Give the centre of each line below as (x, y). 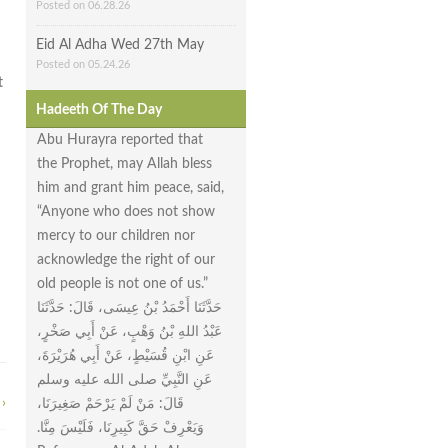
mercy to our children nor (116, 235)
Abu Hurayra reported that (120, 139)
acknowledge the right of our (126, 259)
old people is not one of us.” (122, 283)
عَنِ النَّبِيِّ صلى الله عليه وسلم (124, 379)
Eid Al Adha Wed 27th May (120, 45)
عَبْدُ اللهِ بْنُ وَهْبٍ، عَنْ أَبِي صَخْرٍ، (129, 331)
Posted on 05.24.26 (83, 64)
